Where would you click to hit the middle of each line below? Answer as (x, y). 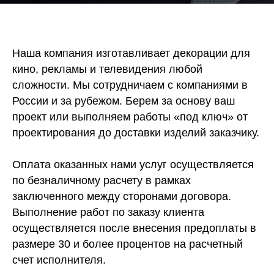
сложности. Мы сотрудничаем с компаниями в (130, 85)
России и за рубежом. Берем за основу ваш (124, 101)
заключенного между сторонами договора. (122, 197)
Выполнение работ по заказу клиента (108, 213)
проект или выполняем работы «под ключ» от (130, 117)
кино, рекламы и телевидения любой (107, 69)
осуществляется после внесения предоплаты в (134, 228)
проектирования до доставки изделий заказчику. (136, 133)
